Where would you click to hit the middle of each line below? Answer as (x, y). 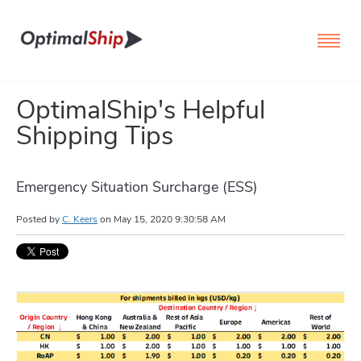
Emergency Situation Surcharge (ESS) (137, 187)
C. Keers (80, 220)
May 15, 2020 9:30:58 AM (170, 220)
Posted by (39, 220)
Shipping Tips (95, 136)
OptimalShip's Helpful (141, 110)
